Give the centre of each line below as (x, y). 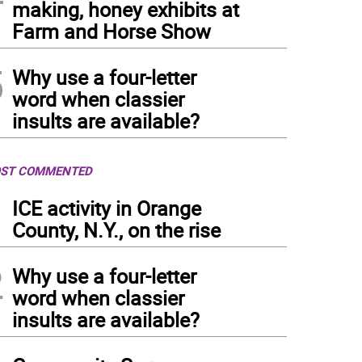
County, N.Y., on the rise (116, 230)
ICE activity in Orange (107, 208)
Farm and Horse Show (112, 31)
